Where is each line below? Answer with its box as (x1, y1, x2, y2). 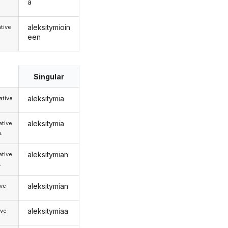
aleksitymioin (27, 22, 70, 32)
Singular (34, 72, 65, 81)
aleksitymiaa (27, 207, 68, 216)
